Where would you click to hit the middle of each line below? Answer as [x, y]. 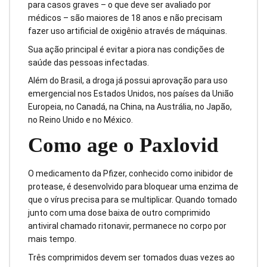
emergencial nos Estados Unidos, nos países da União [131, 94]
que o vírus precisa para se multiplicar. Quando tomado [133, 200]
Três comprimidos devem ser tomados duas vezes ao [131, 257]
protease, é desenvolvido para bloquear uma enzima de [133, 187]
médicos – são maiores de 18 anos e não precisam [125, 18]
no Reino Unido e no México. [80, 120]
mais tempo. [52, 239]
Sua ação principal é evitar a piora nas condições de [126, 49]
